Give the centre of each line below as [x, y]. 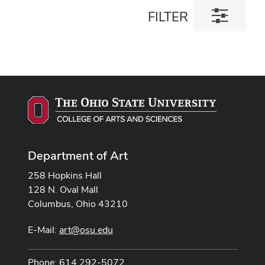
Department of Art [78, 155]
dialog [219, 36]
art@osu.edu [86, 230]
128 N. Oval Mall [63, 189]
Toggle [221, 11]
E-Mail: [43, 230]
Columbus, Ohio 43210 [78, 203]
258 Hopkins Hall [65, 175]
